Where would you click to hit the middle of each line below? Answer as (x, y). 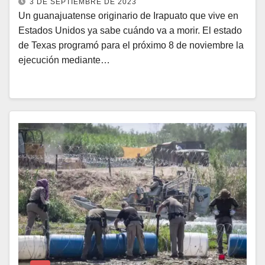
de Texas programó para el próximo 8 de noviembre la (131, 45)
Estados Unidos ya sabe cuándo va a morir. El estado (130, 30)
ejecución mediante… (64, 60)
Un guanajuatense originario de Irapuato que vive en (128, 16)
